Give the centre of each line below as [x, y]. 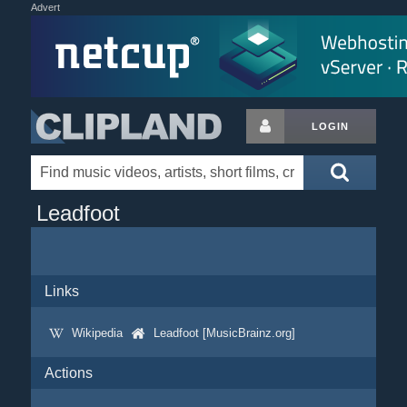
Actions [68, 373]
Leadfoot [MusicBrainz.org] [224, 333]
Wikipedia [97, 333]
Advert [45, 7]
